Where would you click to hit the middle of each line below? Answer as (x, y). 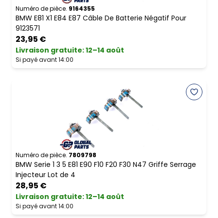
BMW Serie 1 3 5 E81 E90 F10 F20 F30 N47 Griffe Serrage (106, 165)
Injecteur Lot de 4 (45, 175)
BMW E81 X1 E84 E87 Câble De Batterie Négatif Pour (101, 18)
